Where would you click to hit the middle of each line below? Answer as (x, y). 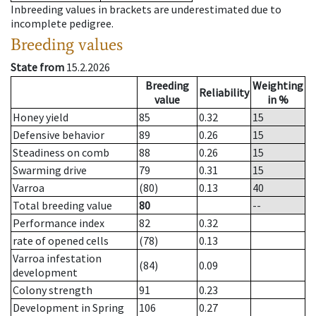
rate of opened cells (61, 241)
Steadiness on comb (61, 153)
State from (37, 67)
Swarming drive (50, 170)
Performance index (59, 223)
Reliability (224, 93)
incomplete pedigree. (62, 24)
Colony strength (53, 290)
